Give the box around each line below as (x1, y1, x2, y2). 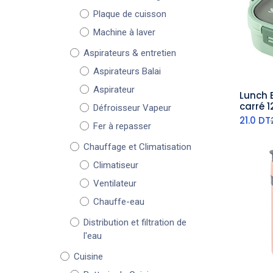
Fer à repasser (93, 121, 151, 132)
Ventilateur (93, 178, 136, 189)
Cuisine (74, 251, 103, 262)
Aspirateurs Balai (93, 66, 161, 77)
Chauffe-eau (93, 196, 144, 207)
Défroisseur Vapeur (93, 102, 171, 113)
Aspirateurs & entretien (83, 48, 176, 58)
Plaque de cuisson (93, 9, 166, 19)
